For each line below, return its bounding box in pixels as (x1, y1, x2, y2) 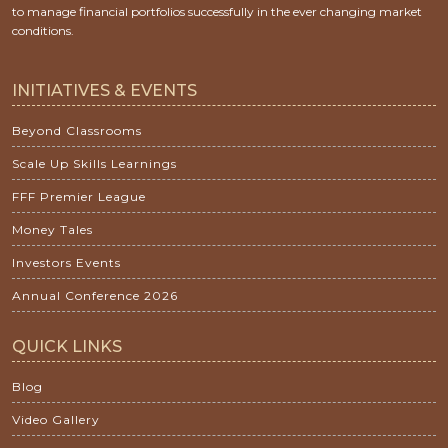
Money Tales (12, 221, 93, 237)
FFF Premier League (12, 188, 146, 204)
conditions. (12, 22, 74, 38)
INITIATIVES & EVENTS (12, 80, 197, 100)
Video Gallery (12, 411, 100, 427)
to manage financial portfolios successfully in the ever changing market (12, 3, 422, 19)
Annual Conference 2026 (12, 287, 178, 303)
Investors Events (12, 254, 121, 270)
